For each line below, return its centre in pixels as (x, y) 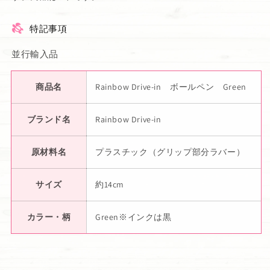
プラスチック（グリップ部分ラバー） (170, 152)
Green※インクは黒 (133, 217)
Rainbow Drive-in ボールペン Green (171, 86)
